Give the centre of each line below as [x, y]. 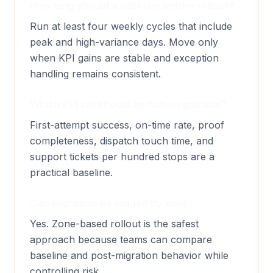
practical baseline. [71, 172]
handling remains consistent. [95, 73]
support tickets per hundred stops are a [122, 156]
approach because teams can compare [121, 239]
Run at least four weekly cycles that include [131, 26]
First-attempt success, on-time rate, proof [127, 125]
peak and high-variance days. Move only [124, 42]
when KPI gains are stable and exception [124, 58]
